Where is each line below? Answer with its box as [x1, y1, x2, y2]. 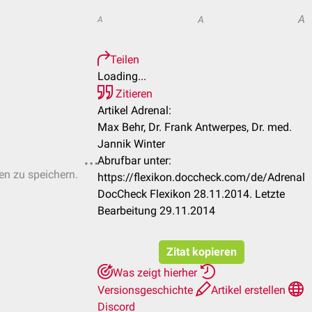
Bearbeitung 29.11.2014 [97, 204, 215, 217]
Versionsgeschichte [97, 283, 196, 297]
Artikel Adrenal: [97, 104, 171, 117]
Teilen [110, 53, 139, 66]
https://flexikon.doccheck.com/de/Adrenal [97, 171, 305, 184]
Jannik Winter [97, 137, 165, 150]
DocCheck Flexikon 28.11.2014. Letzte [97, 187, 285, 201]
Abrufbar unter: [97, 154, 171, 167]
